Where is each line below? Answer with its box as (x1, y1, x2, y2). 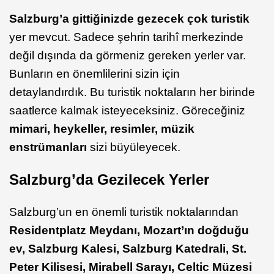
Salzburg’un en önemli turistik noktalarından (9, 206, 239, 218)
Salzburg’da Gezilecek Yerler (9, 171, 209, 188)
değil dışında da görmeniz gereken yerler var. (9, 49, 246, 62)
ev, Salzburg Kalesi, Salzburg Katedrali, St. (9, 242, 246, 255)
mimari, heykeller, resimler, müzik (9, 122, 194, 136)
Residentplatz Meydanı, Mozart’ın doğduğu (9, 224, 249, 237)
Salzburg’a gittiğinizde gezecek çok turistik (9, 12, 250, 26)
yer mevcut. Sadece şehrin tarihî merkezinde (9, 31, 243, 44)
